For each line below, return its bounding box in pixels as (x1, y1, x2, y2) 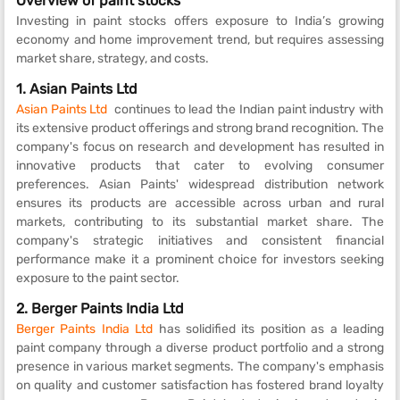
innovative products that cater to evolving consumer (16, 157, 384, 173)
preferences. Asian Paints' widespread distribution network (16, 176, 384, 192)
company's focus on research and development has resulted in (16, 138, 384, 154)
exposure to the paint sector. (16, 270, 179, 286)
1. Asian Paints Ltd (16, 79, 137, 97)
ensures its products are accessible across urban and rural (16, 195, 384, 211)
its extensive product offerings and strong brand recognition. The (16, 120, 384, 136)
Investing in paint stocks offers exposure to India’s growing (16, 12, 384, 29)
